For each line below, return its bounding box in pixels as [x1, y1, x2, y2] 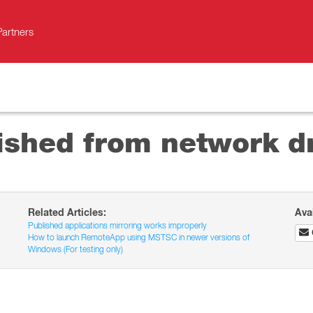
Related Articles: [28, 206, 107, 219]
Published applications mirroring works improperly [28, 220, 208, 231]
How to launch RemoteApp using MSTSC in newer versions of [28, 232, 250, 242]
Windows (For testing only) [28, 244, 124, 254]
